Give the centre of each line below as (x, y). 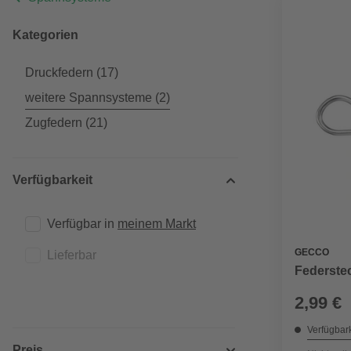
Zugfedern (54, 123)
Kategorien (45, 35)
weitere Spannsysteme (89, 98)
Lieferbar (72, 255)
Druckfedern (59, 72)
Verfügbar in (82, 224)
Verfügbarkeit (52, 180)
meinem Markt (157, 224)
